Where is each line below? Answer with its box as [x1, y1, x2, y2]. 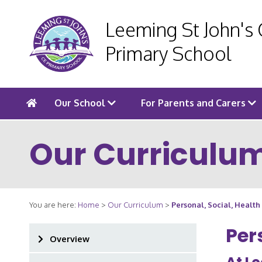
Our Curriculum [108, 200, 163, 209]
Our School [54, 97, 108, 109]
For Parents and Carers [140, 97, 248, 109]
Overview [50, 233, 89, 244]
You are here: [29, 200, 78, 209]
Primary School [105, 42, 232, 65]
